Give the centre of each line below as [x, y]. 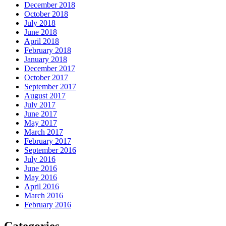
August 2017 [45, 95]
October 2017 [46, 77]
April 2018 [42, 41]
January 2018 [46, 59]
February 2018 [48, 50]
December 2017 [50, 68]
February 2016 [48, 204]
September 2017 [50, 86]
